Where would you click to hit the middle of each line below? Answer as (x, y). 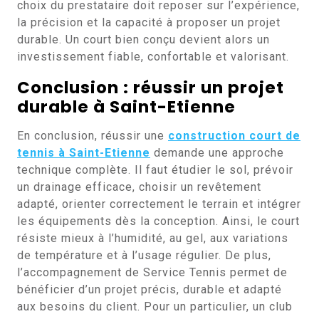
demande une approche (217, 153)
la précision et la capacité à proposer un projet (149, 22)
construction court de (234, 136)
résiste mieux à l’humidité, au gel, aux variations (153, 238)
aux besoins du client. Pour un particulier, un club (155, 307)
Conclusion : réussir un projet (151, 88)
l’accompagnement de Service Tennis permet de (152, 272)
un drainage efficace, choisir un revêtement (139, 187)
